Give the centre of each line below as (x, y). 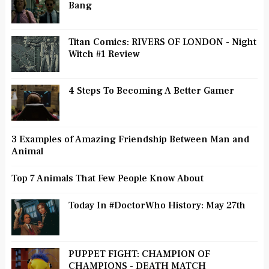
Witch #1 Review (104, 54)
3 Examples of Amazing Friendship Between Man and (130, 140)
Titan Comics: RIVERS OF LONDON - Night (162, 42)
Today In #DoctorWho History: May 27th (157, 206)
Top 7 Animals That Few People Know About (107, 179)
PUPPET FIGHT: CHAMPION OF (139, 254)
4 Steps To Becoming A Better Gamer (151, 91)
